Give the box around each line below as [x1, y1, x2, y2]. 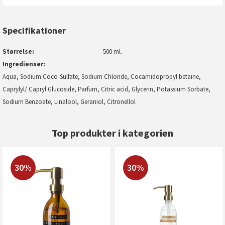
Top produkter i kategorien [52, 126, 173, 139]
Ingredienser [3, 60, 43, 68]
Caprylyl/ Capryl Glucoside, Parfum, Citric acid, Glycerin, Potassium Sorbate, [3, 85, 210, 93]
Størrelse [3, 47, 32, 56]
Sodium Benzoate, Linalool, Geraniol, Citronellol [3, 97, 136, 106]
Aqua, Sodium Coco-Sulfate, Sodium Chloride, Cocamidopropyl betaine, [3, 72, 201, 81]
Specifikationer [3, 25, 66, 36]
